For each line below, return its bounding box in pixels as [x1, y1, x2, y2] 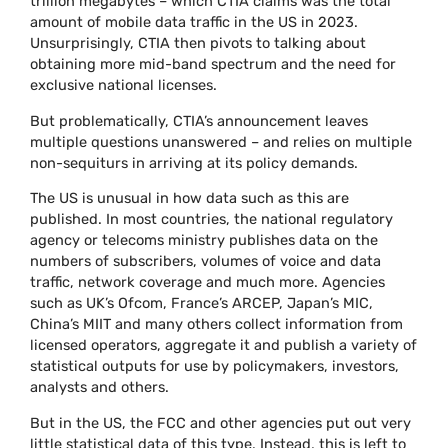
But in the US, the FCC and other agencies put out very [30, 414, 412, 433]
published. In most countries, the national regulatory [30, 210, 394, 229]
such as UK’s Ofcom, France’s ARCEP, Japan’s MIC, [30, 294, 374, 313]
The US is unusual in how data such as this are [30, 189, 350, 208]
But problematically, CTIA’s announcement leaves [30, 111, 369, 130]
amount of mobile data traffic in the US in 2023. [30, 13, 359, 32]
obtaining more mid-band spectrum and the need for [30, 55, 397, 74]
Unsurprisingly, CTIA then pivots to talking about [30, 34, 367, 53]
